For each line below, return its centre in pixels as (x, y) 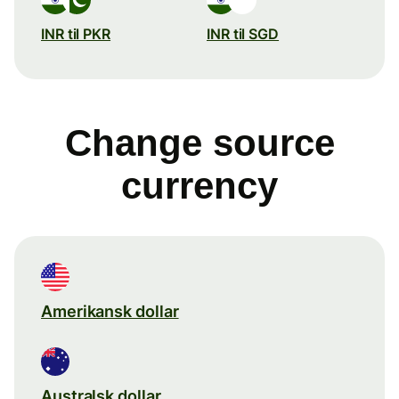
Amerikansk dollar (110, 311)
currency (199, 185)
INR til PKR (76, 33)
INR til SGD (243, 33)
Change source (199, 142)
